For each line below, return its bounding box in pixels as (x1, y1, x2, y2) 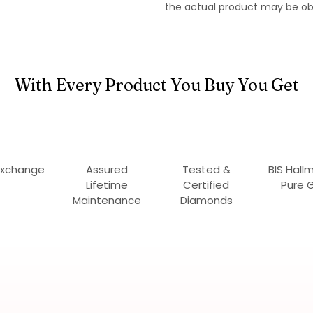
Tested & (182, 162, 231, 177)
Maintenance (72, 193, 141, 208)
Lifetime (85, 177, 128, 193)
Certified (183, 177, 230, 193)
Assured (85, 162, 128, 177)
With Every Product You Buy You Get (14, 75, 299, 96)
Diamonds (180, 193, 233, 208)
